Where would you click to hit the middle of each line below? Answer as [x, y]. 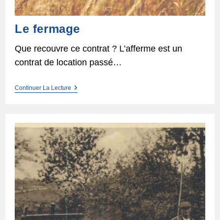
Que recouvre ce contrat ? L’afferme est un [98, 48]
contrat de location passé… [68, 62]
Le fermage [47, 28]
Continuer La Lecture [43, 88]
